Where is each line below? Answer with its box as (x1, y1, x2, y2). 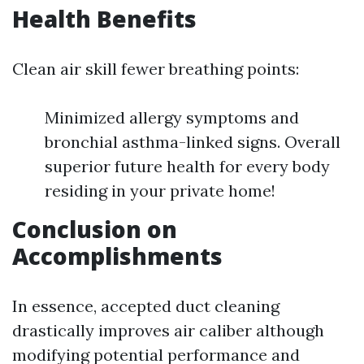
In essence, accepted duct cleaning (12, 296, 279, 316)
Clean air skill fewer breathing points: (12, 58, 299, 79)
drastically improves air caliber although (12, 320, 324, 340)
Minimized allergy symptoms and (45, 107, 299, 128)
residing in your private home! (45, 180, 275, 201)
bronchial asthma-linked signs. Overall (45, 132, 340, 152)
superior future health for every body (45, 156, 330, 176)
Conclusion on (12, 214, 177, 245)
